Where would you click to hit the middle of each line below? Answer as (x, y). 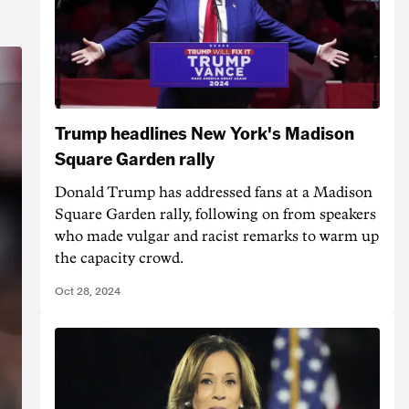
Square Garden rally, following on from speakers (215, 215)
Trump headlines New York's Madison (204, 133)
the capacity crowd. (119, 259)
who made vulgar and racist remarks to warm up (217, 237)
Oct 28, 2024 (88, 292)
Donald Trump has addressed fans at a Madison (214, 193)
